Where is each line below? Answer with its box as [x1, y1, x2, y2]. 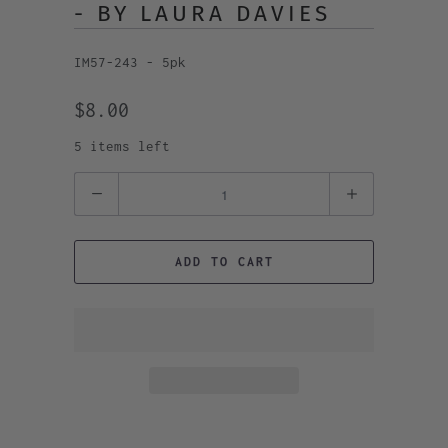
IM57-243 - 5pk [74, 54, 186, 70]
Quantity [74, 178, 130, 193]
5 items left [74, 138, 170, 154]
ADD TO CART [174, 254, 274, 269]
